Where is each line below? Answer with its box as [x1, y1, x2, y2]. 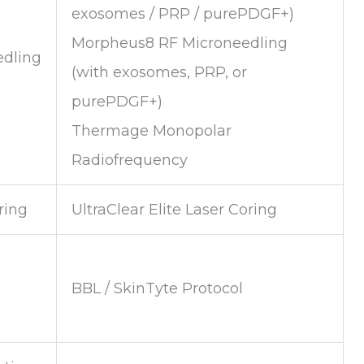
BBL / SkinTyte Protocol [71, 279, 243, 297]
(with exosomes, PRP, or [71, 63, 247, 81]
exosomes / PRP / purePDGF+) [71, 4, 294, 23]
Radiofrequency [71, 150, 188, 169]
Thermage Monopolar [71, 121, 232, 140]
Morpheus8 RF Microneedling [71, 33, 288, 52]
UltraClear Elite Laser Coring [71, 200, 277, 219]
